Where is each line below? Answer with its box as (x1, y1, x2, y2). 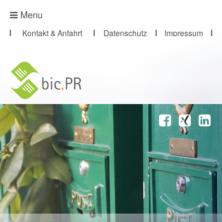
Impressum (165, 27, 203, 38)
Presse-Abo (19, 6, 55, 16)
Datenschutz (103, 27, 147, 38)
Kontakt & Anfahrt (22, 27, 82, 38)
